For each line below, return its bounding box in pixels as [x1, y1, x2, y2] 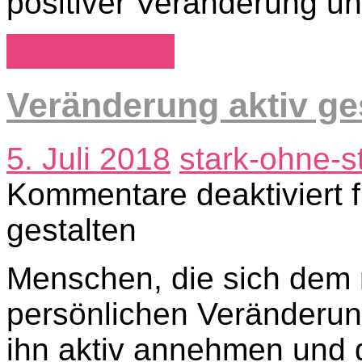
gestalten [6, 212, 137, 247]
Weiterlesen [6, 33, 175, 69]
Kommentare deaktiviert [6, 176, 343, 212]
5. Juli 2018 [6, 141, 170, 176]
